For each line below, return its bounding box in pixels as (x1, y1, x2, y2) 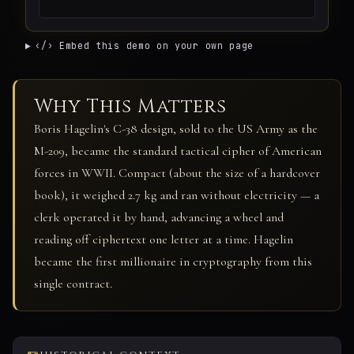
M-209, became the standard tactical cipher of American (34, 143, 322, 160)
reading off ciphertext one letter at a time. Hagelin (34, 232, 293, 248)
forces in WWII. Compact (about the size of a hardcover (34, 165, 320, 182)
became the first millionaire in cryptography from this (34, 254, 312, 270)
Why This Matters (34, 94, 228, 120)
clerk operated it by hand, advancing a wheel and (34, 209, 284, 226)
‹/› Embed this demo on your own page (35, 40, 254, 52)
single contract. (34, 276, 112, 292)
